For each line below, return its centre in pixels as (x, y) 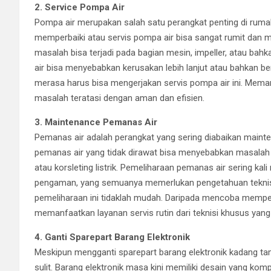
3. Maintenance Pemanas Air (96, 122)
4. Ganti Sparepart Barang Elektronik (112, 237)
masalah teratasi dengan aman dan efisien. (119, 98)
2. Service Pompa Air (80, 7)
